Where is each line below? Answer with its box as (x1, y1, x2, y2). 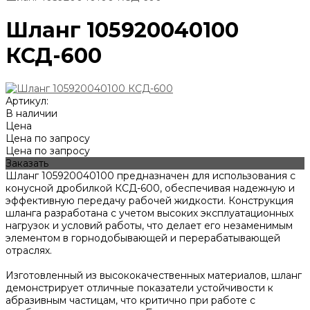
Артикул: (6, 95, 48, 108)
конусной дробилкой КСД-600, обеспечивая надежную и (6, 182, 295, 195)
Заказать (6, 157, 48, 170)
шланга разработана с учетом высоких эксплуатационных (6, 207, 293, 220)
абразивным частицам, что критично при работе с (6, 294, 255, 307)
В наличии (6, 107, 57, 120)
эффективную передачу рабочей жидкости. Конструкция (6, 194, 293, 208)
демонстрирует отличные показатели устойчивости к (6, 282, 273, 295)
